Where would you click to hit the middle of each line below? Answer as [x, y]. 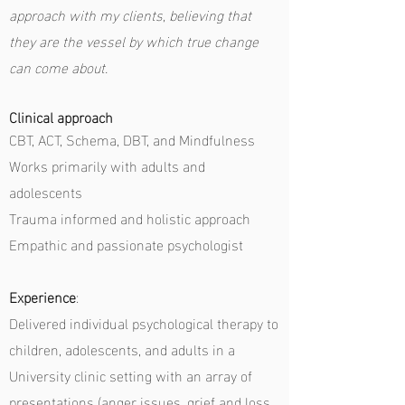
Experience [42, 296]
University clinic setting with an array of [131, 375]
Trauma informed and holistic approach [130, 217]
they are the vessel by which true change [134, 40]
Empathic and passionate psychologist [126, 244]
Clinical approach [61, 116]
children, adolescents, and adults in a [122, 348]
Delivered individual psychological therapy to [144, 322]
